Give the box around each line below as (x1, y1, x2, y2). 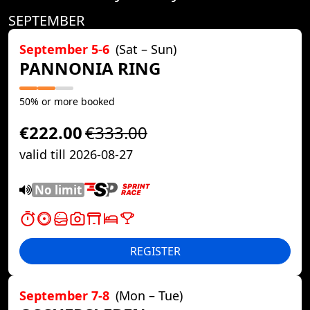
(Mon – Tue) (116, 287, 183, 304)
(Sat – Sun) (116, 41, 176, 58)
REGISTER (129, 244, 181, 259)
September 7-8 (19, 287, 113, 304)
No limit (35, 181, 82, 198)
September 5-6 (19, 41, 113, 58)
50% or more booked (19, 95, 115, 109)
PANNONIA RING (19, 57, 161, 80)
